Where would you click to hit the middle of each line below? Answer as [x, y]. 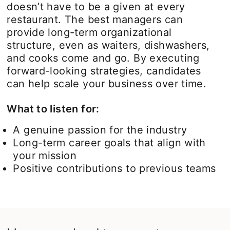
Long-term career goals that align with [109, 142]
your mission [45, 155]
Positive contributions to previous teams [114, 168]
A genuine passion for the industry [100, 130]
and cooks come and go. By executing [103, 58]
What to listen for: [53, 109]
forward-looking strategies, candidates [104, 71]
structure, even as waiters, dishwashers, [108, 45]
